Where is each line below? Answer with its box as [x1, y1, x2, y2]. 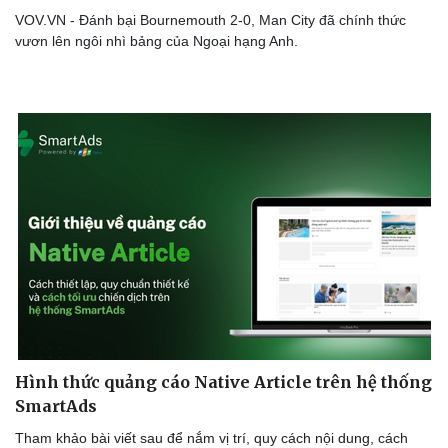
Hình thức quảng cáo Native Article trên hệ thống [15, 372, 432, 393]
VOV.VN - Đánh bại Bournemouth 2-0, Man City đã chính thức [15, 12, 406, 29]
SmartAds [15, 396, 97, 417]
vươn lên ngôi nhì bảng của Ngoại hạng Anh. [15, 33, 302, 50]
